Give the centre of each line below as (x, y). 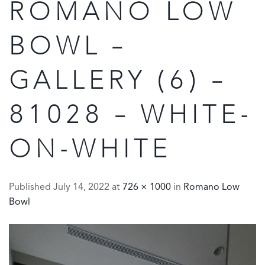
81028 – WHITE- (131, 117)
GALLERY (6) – (118, 82)
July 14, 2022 (81, 188)
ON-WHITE (90, 151)
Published (31, 188)
